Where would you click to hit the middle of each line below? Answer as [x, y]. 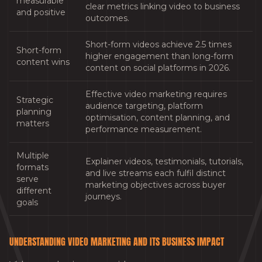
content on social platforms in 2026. [158, 68]
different [34, 191]
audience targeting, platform [144, 106]
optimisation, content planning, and [158, 118]
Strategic [35, 100]
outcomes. [107, 18]
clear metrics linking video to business [163, 7]
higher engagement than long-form [159, 56]
